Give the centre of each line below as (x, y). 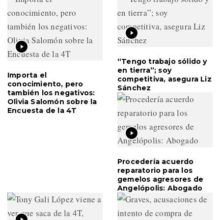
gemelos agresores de (160, 179)
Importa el (27, 75)
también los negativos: (51, 93)
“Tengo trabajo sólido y (162, 61)
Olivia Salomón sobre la (52, 101)
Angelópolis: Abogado (160, 188)
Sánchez (134, 88)
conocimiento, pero (45, 84)
